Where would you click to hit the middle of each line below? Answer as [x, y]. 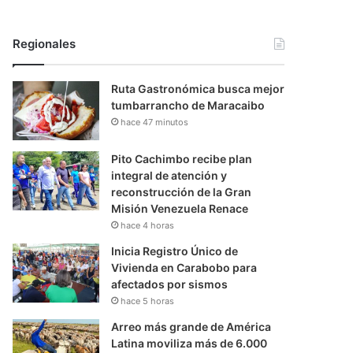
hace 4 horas [148, 226]
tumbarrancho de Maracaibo [188, 106]
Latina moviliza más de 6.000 [190, 344]
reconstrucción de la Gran [182, 192]
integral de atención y [169, 176]
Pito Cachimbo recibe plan [182, 159]
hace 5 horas [148, 301]
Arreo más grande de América [191, 327]
